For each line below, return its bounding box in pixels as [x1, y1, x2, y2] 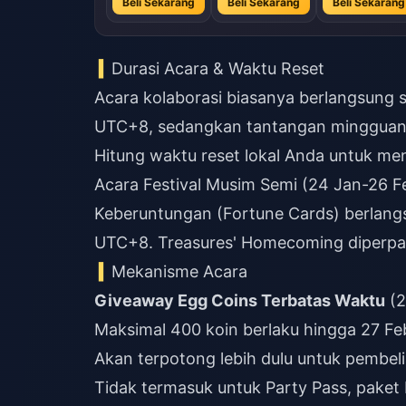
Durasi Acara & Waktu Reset [111, 59, 325, 78]
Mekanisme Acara [111, 262, 248, 281]
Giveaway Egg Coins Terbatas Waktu [94, 291, 385, 310]
